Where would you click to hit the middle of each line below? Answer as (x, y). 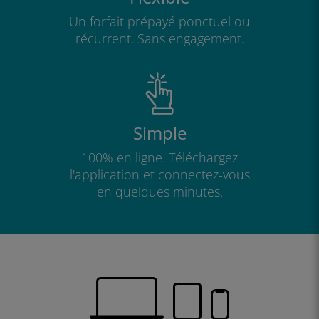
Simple (159, 133)
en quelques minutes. (159, 192)
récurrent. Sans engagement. (159, 38)
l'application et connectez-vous (159, 174)
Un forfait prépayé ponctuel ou (159, 21)
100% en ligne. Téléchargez (159, 157)
